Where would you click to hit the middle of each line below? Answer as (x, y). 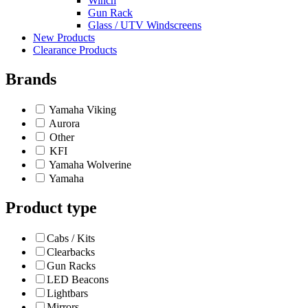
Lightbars (67, 293)
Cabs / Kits (71, 238)
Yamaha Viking (81, 109)
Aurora (63, 123)
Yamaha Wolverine (89, 164)
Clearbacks (71, 252)
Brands (31, 79)
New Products (64, 38)
